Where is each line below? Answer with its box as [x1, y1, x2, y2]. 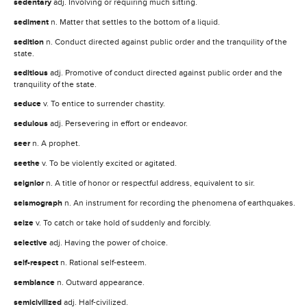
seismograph [14, 197, 64, 208]
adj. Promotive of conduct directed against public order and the [50, 67, 282, 77]
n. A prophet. [32, 138, 80, 148]
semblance [14, 277, 57, 288]
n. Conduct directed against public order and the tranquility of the [46, 36, 287, 47]
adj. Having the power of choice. [49, 237, 168, 247]
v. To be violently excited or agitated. [42, 158, 177, 168]
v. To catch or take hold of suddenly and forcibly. [36, 217, 211, 228]
